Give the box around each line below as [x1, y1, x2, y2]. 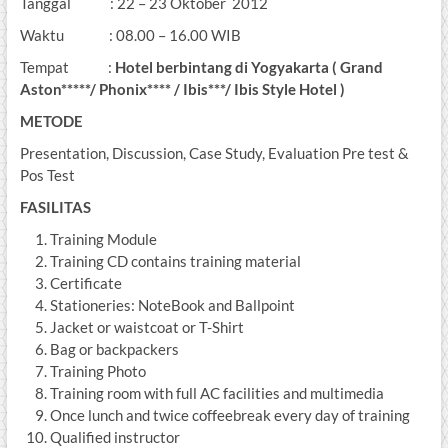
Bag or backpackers [49, 340, 179, 359]
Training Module [49, 230, 157, 249]
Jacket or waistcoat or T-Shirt [49, 318, 244, 337]
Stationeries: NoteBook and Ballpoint [49, 296, 295, 315]
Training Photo [49, 362, 146, 381]
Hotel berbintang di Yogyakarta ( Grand [114, 58, 383, 77]
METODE [19, 112, 83, 131]
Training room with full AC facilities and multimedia [49, 384, 384, 403]
